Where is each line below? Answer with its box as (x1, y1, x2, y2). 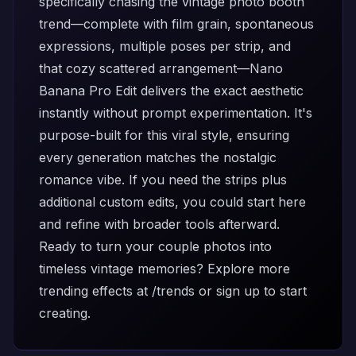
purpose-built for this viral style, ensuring (39, 127, 289, 143)
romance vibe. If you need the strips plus (39, 172, 287, 188)
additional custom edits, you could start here (39, 194, 306, 210)
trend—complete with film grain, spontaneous (39, 16, 314, 32)
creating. (39, 305, 91, 321)
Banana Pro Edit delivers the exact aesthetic (39, 83, 304, 99)
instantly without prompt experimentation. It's (39, 105, 312, 121)
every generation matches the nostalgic (39, 149, 277, 165)
